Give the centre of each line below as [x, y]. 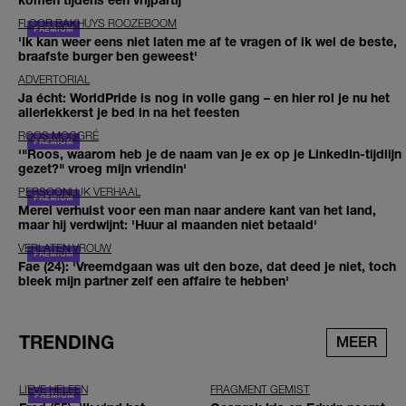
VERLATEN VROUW [65, 247]
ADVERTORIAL [54, 79]
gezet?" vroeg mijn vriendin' [102, 168]
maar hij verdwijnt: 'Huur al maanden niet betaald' [168, 224]
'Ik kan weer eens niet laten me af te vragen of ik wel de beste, [208, 41]
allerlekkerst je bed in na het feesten [129, 111]
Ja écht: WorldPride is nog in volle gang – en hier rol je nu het [204, 97]
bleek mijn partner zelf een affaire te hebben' [154, 280]
